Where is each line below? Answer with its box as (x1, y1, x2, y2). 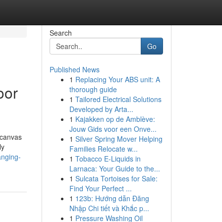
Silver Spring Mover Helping (75, 134, 163, 144)
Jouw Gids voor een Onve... (69, 124, 157, 134)
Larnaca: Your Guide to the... (69, 164, 160, 173)
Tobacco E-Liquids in (75, 154, 141, 164)
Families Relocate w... (69, 144, 138, 154)
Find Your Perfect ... (69, 183, 132, 193)
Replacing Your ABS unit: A (75, 74, 160, 84)
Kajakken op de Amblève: (75, 114, 155, 124)
